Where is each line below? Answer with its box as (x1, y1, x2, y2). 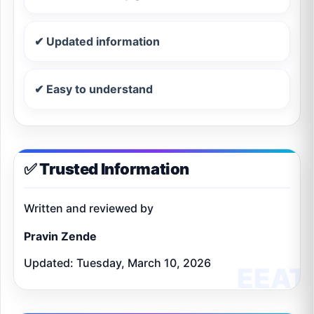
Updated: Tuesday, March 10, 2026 (24, 255, 211, 270)
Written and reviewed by (24, 200, 153, 215)
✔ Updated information (34, 34, 160, 48)
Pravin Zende (24, 228, 97, 243)
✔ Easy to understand (34, 81, 153, 96)
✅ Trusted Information (24, 159, 189, 178)
